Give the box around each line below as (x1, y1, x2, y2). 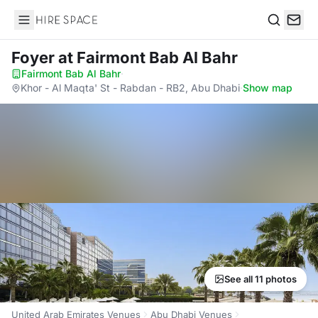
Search (266, 27, 303, 42)
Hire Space (13, 20, 72, 34)
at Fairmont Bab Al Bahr (58, 48, 238, 67)
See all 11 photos (224, 273, 297, 285)
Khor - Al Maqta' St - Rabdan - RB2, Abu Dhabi (21, 82, 240, 94)
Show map (243, 82, 292, 94)
